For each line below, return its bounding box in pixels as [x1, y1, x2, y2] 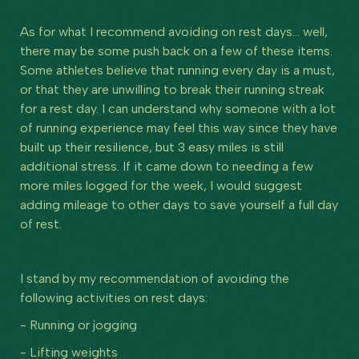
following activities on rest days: [20, 289, 208, 305]
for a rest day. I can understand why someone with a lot [20, 100, 336, 116]
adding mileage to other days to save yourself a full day [20, 196, 338, 212]
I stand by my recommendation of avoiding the [20, 270, 289, 286]
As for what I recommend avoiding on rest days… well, [20, 23, 328, 39]
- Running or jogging [20, 317, 137, 333]
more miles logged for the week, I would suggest [20, 177, 302, 193]
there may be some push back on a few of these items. [20, 42, 333, 58]
